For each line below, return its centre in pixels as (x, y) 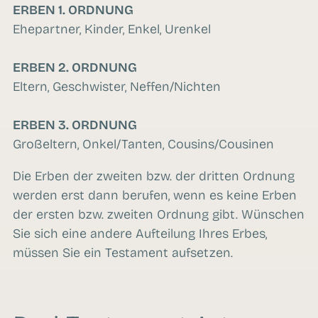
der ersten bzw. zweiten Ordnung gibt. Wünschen (159, 215)
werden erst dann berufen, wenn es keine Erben (155, 196)
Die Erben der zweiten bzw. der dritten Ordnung (154, 176)
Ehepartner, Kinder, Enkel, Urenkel (112, 29)
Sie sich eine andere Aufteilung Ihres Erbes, (140, 234)
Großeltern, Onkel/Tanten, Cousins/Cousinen (143, 144)
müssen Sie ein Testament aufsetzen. (123, 253)
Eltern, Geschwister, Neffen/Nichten (117, 87)
